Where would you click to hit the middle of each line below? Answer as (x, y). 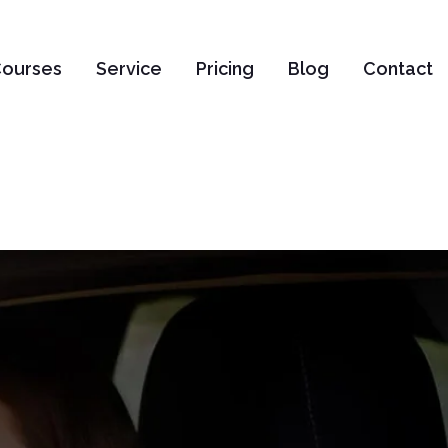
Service (129, 68)
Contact (398, 68)
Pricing (225, 68)
